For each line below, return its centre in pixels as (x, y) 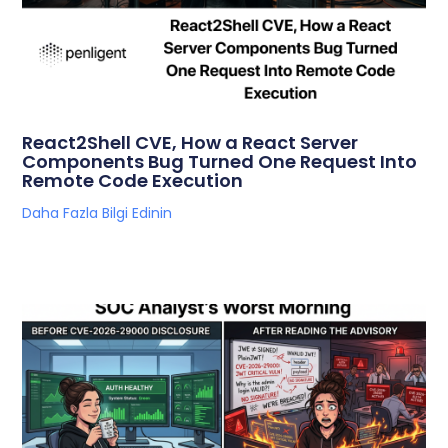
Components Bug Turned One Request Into (220, 161)
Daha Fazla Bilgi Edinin (97, 213)
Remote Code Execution (133, 180)
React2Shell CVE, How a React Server (190, 142)
